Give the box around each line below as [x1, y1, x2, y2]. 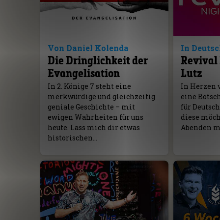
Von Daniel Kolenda [47, 43, 129, 54]
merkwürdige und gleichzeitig [47, 92, 155, 102]
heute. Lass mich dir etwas [47, 123, 140, 133]
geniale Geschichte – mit [47, 102, 135, 112]
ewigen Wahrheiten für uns [47, 112, 143, 122]
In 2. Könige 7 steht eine [47, 82, 131, 91]
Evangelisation [47, 66, 120, 81]
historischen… [47, 133, 97, 143]
